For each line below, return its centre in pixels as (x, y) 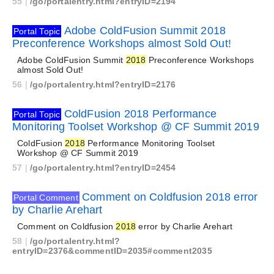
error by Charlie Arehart (184, 226)
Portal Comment (46, 198)
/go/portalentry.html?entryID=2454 (103, 168)
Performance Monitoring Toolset (150, 143)
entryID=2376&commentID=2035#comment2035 (112, 251)
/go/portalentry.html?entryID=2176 (103, 84)
